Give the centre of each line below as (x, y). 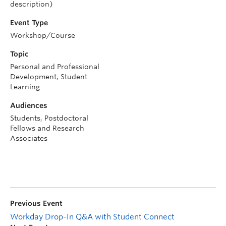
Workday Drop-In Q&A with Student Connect (92, 217)
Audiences (29, 105)
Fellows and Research (47, 128)
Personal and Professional (55, 66)
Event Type (29, 22)
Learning (25, 87)
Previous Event (36, 203)
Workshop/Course (43, 35)
